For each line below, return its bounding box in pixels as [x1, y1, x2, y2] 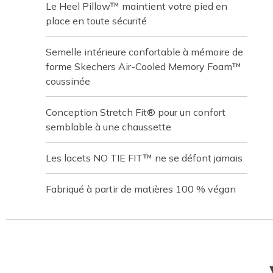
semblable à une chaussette [46, 121, 171, 133]
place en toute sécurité [46, 15, 147, 27]
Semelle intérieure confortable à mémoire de [46, 46, 243, 58]
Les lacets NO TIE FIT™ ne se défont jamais [46, 152, 243, 164]
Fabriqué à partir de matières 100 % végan [46, 183, 236, 195]
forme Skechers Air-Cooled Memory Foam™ [46, 60, 241, 73]
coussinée [46, 75, 90, 87]
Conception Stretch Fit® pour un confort [46, 106, 225, 118]
